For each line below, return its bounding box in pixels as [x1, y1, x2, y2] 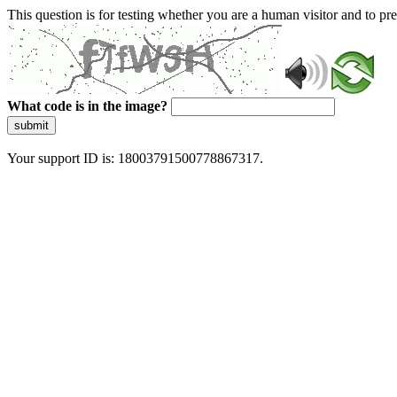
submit [14, 119, 49, 132]
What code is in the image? [7, 98, 167, 113]
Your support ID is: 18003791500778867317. [7, 151, 263, 166]
